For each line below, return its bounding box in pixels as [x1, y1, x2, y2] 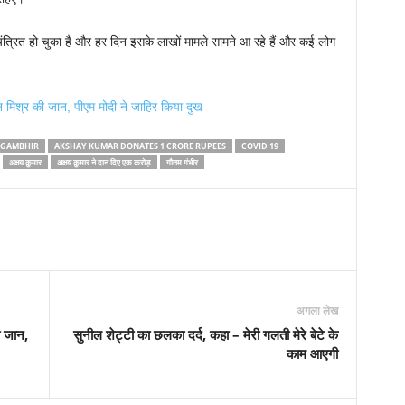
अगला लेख [296, 303, 338, 318]
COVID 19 [240, 140, 278, 152]
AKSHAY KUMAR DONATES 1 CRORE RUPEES [53, 140, 226, 152]
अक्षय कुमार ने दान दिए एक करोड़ [56, 156, 151, 168]
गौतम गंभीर [165, 156, 198, 168]
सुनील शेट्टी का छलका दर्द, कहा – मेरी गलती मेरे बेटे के [72, 325, 338, 344]
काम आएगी [286, 344, 338, 363]
